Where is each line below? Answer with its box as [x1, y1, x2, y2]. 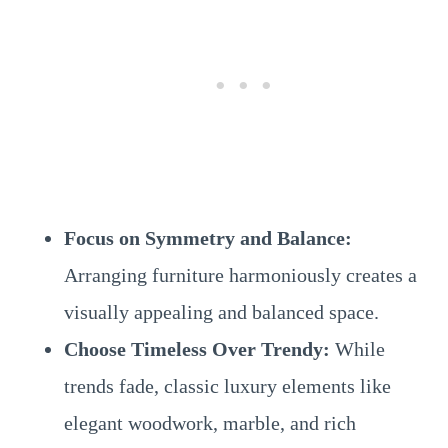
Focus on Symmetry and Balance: [64, 227, 352, 249]
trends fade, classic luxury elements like [64, 375, 391, 397]
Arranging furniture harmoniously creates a [64, 264, 417, 286]
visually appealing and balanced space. [64, 301, 379, 323]
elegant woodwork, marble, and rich [64, 412, 356, 434]
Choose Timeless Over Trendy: [64, 338, 330, 360]
